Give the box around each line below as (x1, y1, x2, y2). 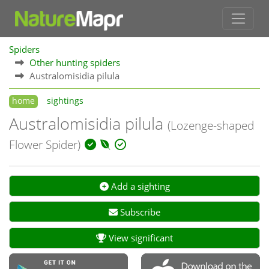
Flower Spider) (9, 136, 80, 153)
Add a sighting (108, 180, 170, 192)
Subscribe (118, 206, 160, 219)
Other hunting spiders (29, 56, 120, 68)
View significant (106, 232, 173, 244)
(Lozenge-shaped (168, 117, 254, 133)
